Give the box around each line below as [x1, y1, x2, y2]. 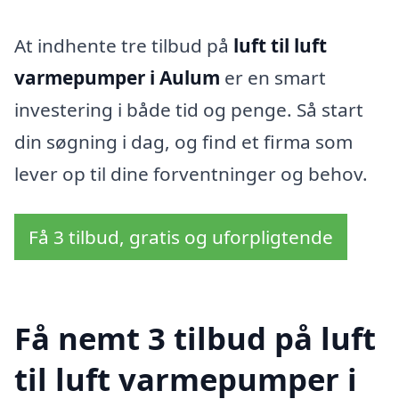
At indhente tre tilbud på [14, 32, 233, 58]
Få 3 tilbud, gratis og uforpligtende [28, 224, 333, 250]
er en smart [220, 64, 326, 90]
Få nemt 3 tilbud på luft [14, 317, 376, 360]
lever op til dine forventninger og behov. [14, 160, 368, 186]
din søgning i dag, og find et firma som [14, 128, 353, 154]
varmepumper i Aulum [14, 64, 220, 90]
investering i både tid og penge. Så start [14, 96, 363, 122]
